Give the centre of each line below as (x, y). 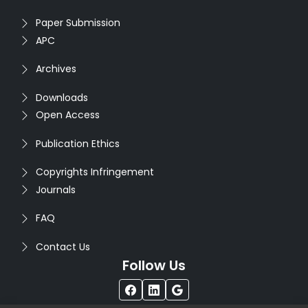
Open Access (68, 115)
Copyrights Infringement (95, 172)
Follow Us (154, 265)
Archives (56, 69)
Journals (56, 189)
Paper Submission (78, 23)
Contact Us (63, 246)
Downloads (62, 97)
